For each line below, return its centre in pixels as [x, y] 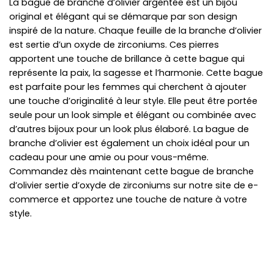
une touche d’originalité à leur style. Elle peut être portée [133, 101]
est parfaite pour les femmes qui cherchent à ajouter [128, 87]
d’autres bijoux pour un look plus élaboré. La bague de [129, 129]
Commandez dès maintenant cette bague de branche [131, 172]
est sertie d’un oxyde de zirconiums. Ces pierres [114, 45]
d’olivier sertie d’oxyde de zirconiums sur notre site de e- [134, 186]
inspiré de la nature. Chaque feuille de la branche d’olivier [135, 31]
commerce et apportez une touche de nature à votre [128, 200]
